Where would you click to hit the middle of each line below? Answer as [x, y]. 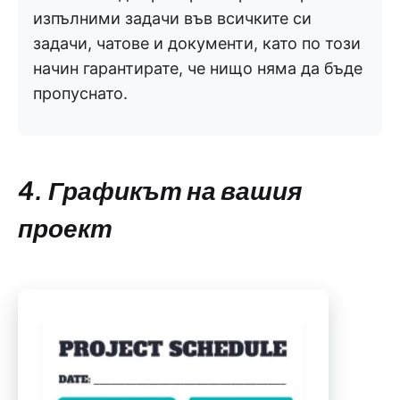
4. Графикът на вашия [160, 190]
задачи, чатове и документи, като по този [197, 43]
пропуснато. [80, 93]
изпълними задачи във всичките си [172, 18]
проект [65, 227]
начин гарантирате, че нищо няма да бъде [198, 68]
